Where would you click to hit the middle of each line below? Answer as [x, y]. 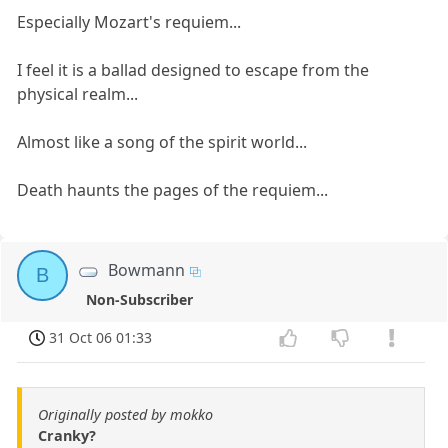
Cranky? [67, 435]
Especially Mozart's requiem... [129, 22]
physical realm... [78, 94]
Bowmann [147, 270]
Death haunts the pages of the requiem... [173, 190]
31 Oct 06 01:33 [101, 338]
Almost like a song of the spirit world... [162, 142]
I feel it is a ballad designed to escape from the [193, 70]
